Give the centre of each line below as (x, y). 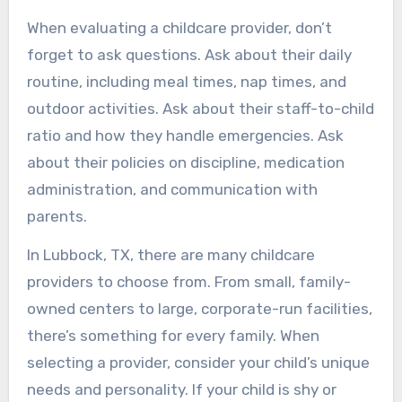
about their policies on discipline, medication (185, 162)
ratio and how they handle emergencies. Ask (185, 135)
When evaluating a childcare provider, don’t (179, 27)
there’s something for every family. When (173, 335)
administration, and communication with (172, 189)
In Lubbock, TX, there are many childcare (170, 254)
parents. (57, 216)
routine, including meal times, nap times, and (186, 81)
